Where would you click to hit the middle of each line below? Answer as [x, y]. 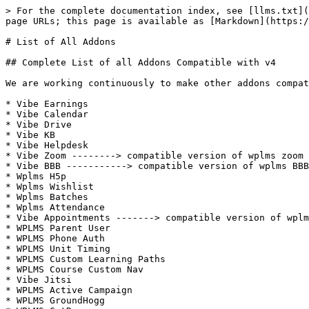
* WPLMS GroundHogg [55, 300]
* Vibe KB [30, 135]
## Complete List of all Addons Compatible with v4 [141, 62]
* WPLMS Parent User [58, 228]
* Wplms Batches [47, 197]
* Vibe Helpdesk [47, 145]
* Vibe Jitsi [39, 280]
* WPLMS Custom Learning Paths [86, 259]
